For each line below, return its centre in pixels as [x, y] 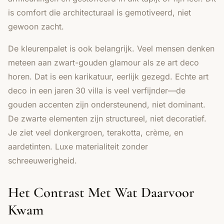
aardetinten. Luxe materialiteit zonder [78, 146]
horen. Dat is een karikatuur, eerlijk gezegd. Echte [103, 76]
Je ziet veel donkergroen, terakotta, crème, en [95, 132]
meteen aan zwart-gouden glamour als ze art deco [103, 62]
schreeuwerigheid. [42, 160]
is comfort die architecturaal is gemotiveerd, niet [99, 12]
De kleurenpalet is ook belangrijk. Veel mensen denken [111, 48]
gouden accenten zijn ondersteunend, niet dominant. [107, 104]
